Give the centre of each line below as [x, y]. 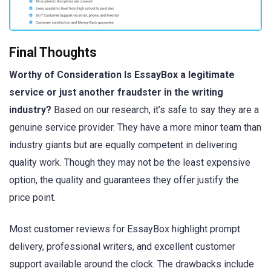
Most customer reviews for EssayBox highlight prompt [125, 229]
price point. [32, 198]
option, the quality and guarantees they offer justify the [124, 180]
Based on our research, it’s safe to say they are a [155, 110]
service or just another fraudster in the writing [116, 93]
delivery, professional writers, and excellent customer [122, 247]
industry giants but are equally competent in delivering [123, 145]
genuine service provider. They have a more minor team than [135, 128]
